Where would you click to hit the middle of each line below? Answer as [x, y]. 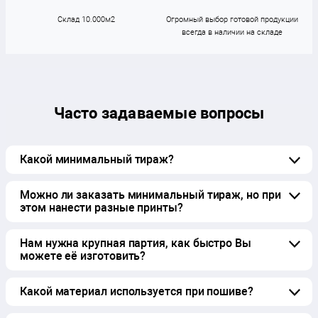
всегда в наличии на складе [232, 32]
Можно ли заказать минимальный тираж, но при [150, 194]
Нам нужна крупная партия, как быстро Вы [136, 243]
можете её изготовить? [83, 256]
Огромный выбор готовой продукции [232, 19]
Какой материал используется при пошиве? [137, 291]
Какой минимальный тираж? [97, 159]
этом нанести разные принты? [102, 207]
